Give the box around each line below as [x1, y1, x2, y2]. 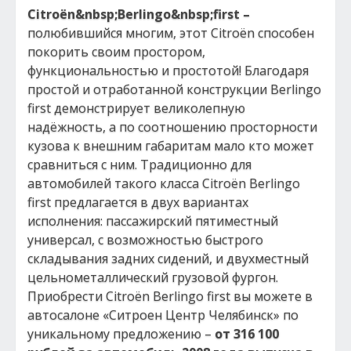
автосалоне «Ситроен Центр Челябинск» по [27, 306, 299, 324]
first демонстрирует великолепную [27, 100, 245, 117]
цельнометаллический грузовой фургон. [27, 269, 278, 286]
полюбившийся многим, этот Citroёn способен [27, 24, 314, 42]
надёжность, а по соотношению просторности [27, 118, 317, 136]
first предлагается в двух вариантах [27, 194, 248, 211]
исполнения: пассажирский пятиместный [27, 212, 278, 230]
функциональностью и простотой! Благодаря [27, 62, 309, 79]
